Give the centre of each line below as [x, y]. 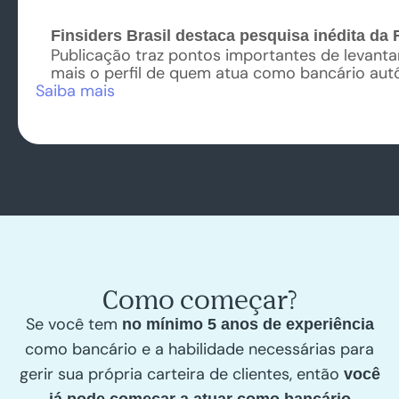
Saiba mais [75, 90]
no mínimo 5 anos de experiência [248, 324]
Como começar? [199, 298]
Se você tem [73, 324]
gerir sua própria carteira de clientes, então [181, 374]
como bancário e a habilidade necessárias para [199, 349]
